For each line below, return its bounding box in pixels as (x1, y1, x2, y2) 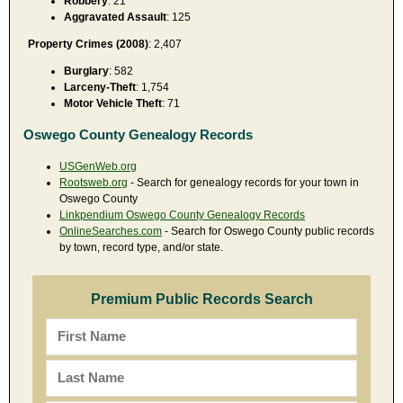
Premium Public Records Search (90, 291, 313, 307)
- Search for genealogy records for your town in (128, 175, 359, 189)
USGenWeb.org (59, 159, 137, 173)
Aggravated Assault (64, 10, 166, 23)
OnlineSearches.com (59, 224, 162, 237)
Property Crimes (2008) (28, 37, 148, 50)
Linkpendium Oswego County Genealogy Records (59, 208, 305, 221)
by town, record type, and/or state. (59, 240, 223, 254)
